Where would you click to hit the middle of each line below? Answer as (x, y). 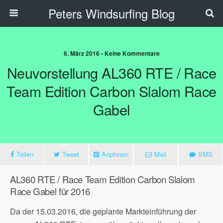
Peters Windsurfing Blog (111, 13)
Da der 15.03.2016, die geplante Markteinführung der (103, 211)
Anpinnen (115, 154)
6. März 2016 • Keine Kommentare (111, 53)
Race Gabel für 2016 (50, 191)
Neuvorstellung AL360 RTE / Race (111, 72)
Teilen (25, 154)
